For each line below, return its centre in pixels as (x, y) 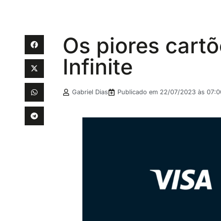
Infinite (97, 67)
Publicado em (138, 92)
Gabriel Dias (90, 92)
